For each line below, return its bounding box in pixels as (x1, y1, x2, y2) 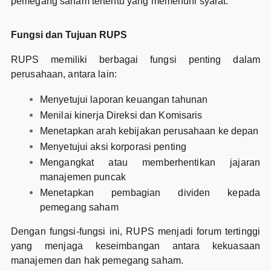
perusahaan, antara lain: (10, 69, 117, 80)
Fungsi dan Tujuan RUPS (10, 30, 127, 41)
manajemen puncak (39, 172, 126, 183)
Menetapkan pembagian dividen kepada (39, 188, 261, 198)
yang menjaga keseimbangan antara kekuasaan (10, 241, 261, 252)
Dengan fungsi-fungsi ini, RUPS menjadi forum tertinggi (10, 226, 261, 237)
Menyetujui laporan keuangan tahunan (39, 94, 208, 105)
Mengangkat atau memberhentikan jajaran (39, 157, 261, 168)
